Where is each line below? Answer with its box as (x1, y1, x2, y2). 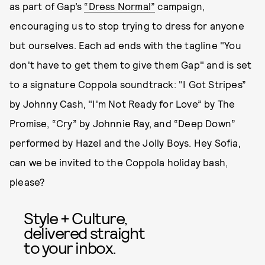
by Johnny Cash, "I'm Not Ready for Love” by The (9, 98, 235, 109)
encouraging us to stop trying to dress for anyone (9, 20, 244, 31)
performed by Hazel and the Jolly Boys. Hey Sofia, (9, 137, 241, 148)
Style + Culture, (24, 208, 127, 228)
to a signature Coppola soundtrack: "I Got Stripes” (9, 78, 247, 90)
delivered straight (24, 222, 145, 243)
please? (9, 176, 48, 188)
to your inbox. (24, 237, 116, 257)
